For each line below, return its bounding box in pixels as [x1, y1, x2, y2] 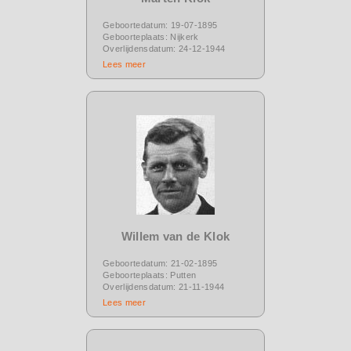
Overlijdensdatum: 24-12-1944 [103, 43, 226, 53]
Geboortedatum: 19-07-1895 [103, 20, 218, 30]
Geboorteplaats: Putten [103, 270, 197, 280]
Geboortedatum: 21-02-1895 [103, 258, 218, 268]
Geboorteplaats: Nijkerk [103, 31, 199, 42]
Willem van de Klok [121, 229, 230, 243]
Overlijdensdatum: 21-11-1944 [103, 281, 225, 291]
